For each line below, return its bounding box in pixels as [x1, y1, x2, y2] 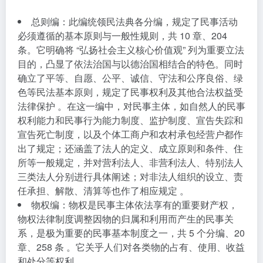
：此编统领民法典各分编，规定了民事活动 [59, 15, 238, 28]
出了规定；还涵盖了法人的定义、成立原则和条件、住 [18, 141, 243, 155]
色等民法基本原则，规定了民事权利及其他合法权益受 [18, 85, 243, 99]
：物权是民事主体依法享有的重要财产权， [59, 198, 238, 211]
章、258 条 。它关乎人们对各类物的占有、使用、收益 [18, 240, 245, 254]
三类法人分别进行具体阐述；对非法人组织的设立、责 [18, 170, 243, 183]
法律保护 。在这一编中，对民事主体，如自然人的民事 [18, 99, 245, 113]
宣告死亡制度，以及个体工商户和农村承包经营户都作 [18, 127, 243, 141]
